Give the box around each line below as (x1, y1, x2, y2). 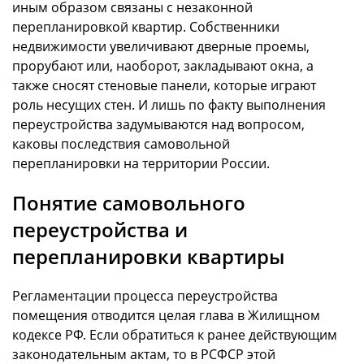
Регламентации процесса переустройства (12, 286, 278, 305)
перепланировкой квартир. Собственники (12, 18, 279, 37)
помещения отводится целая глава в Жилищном (12, 305, 320, 324)
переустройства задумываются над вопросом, (12, 115, 305, 134)
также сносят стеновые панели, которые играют (12, 76, 316, 95)
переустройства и (12, 216, 188, 244)
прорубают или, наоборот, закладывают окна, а (12, 57, 314, 76)
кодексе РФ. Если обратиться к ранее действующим (12, 325, 337, 344)
